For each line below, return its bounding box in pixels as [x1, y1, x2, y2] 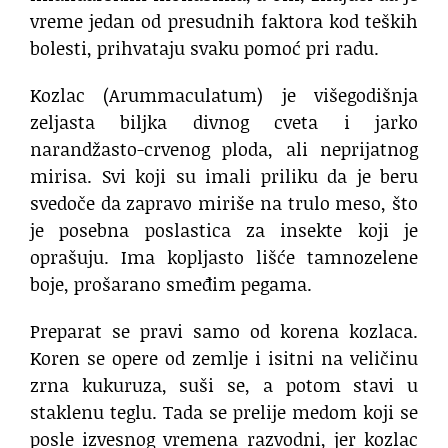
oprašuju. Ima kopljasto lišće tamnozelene [30, 244, 418, 271]
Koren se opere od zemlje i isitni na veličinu [30, 345, 418, 372]
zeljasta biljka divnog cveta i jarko [30, 109, 418, 136]
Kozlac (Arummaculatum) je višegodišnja [30, 82, 418, 109]
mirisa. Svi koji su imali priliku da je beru [30, 163, 418, 190]
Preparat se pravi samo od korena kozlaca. [30, 318, 418, 345]
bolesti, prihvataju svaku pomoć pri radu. [30, 35, 379, 62]
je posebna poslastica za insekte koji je [30, 217, 418, 244]
